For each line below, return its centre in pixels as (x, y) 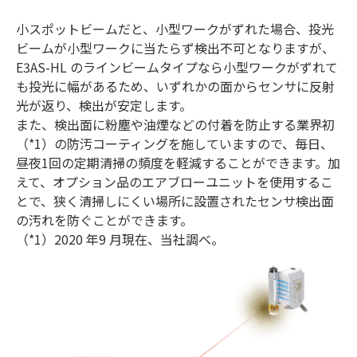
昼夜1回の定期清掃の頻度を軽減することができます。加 (178, 163)
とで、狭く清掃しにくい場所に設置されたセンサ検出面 (175, 201)
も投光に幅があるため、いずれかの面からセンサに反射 (175, 86)
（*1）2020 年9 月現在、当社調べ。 (120, 239)
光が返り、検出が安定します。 (104, 106)
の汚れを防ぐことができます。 (104, 220)
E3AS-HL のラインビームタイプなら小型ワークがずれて (177, 67)
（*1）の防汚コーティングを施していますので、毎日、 (175, 144)
